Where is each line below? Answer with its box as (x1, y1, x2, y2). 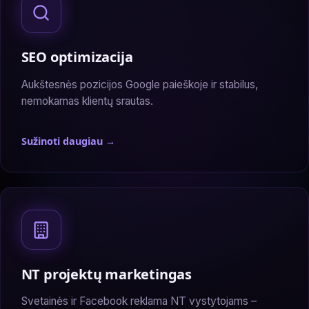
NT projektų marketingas (21, 264, 192, 283)
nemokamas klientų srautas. (21, 94, 153, 108)
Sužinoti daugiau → (21, 134, 115, 148)
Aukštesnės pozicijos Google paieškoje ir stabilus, (21, 77, 258, 91)
